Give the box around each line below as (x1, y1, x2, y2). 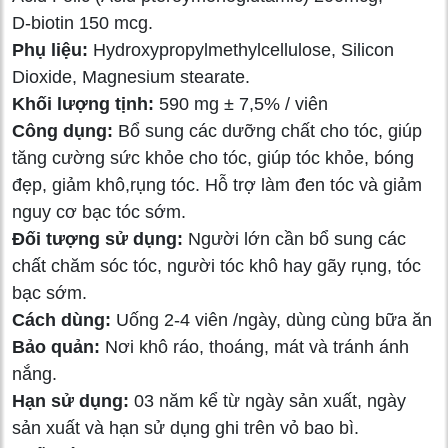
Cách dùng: (12, 309, 111, 330)
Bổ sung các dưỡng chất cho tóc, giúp (113, 120, 422, 141)
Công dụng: (12, 120, 113, 141)
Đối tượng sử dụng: (12, 228, 188, 249)
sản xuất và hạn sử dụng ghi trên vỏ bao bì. (12, 417, 359, 438)
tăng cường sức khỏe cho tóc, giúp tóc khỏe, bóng (12, 147, 414, 168)
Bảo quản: (12, 336, 100, 357)
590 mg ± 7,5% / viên (154, 93, 328, 114)
